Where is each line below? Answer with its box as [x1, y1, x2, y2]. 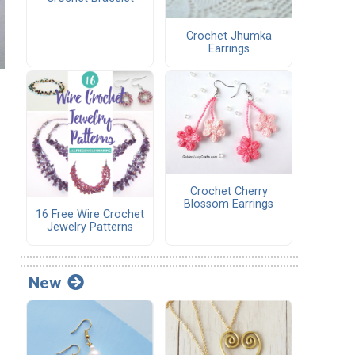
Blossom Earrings [184, 197, 273, 211]
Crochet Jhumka [185, 29, 272, 43]
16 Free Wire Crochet [36, 207, 144, 221]
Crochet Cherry [189, 184, 268, 198]
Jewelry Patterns [47, 219, 133, 234]
